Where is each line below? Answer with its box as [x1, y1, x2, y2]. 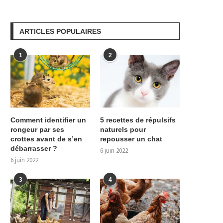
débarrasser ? [10, 144, 57, 153]
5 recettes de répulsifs [100, 116, 176, 124]
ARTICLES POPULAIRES [19, 27, 101, 35]
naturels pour [100, 125, 146, 134]
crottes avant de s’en [10, 135, 82, 143]
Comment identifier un [10, 116, 86, 124]
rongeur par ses [10, 125, 64, 134]
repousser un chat [100, 135, 163, 143]
